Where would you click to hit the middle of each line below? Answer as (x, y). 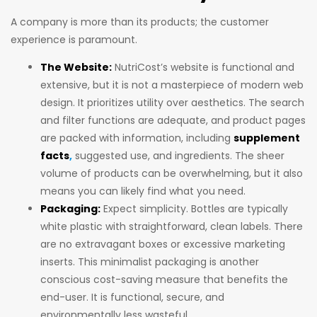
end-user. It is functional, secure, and (132, 297)
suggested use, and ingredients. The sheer (178, 155)
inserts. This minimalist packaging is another (150, 261)
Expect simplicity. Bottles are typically (194, 208)
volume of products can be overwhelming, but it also (172, 173)
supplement (267, 138)
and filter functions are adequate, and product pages (173, 120)
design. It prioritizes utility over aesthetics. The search (172, 102)
